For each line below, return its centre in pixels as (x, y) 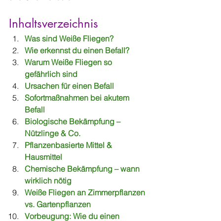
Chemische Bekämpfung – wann (83, 169)
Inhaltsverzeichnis (54, 23)
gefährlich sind (51, 74)
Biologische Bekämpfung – (74, 121)
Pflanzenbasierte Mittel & (69, 145)
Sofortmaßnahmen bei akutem (78, 98)
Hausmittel (43, 157)
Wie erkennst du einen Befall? (77, 50)
